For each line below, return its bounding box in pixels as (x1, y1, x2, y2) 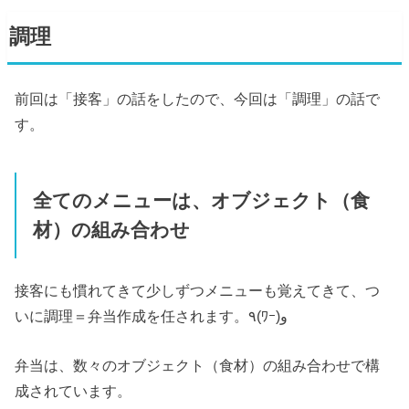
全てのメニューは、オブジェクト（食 (32, 189, 370, 212)
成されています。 (15, 383, 132, 400)
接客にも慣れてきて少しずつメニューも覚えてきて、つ (15, 281, 381, 299)
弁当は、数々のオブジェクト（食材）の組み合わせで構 (15, 357, 381, 374)
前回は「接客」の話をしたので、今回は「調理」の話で (15, 90, 381, 108)
